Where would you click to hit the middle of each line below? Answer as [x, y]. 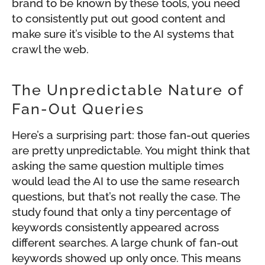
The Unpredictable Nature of [128, 90]
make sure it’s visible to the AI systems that [123, 34]
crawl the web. [50, 49]
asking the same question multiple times [118, 166]
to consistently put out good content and [119, 19]
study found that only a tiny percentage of [122, 212]
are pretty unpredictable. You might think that [131, 151]
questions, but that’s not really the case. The [126, 197]
